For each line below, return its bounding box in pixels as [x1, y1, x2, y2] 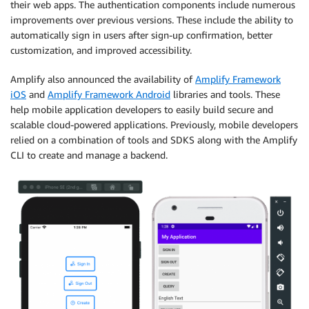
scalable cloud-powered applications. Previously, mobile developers [10, 119, 298, 131]
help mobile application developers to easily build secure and [10, 103, 273, 116]
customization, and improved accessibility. [10, 44, 192, 57]
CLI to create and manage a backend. [10, 149, 168, 161]
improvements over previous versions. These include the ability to [10, 14, 293, 26]
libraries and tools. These [170, 88, 280, 101]
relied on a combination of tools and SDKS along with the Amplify [10, 134, 297, 146]
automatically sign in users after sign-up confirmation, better [10, 29, 272, 41]
